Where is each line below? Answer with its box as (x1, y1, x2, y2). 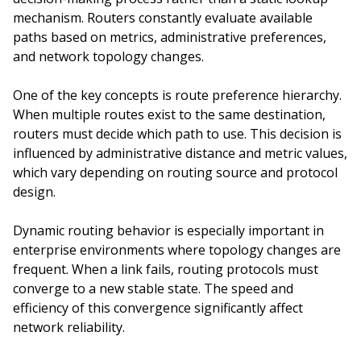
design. (13, 183, 56, 201)
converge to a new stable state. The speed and (13, 280, 293, 297)
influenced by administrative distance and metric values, (13, 144, 347, 162)
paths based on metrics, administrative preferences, (13, 28, 326, 46)
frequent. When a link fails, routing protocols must (13, 260, 318, 278)
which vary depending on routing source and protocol (13, 164, 338, 181)
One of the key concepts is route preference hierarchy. (13, 86, 342, 104)
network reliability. (13, 318, 125, 336)
